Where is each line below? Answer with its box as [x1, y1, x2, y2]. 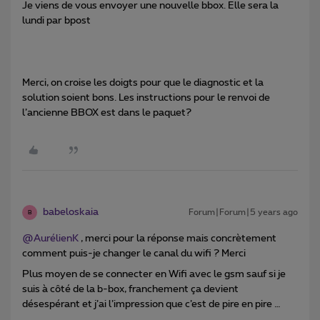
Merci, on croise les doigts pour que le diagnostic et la [22, 78, 264, 89]
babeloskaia [43, 207, 99, 218]
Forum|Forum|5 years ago [189, 208, 298, 217]
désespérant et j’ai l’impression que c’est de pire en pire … [22, 299, 281, 310]
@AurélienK [22, 234, 79, 244]
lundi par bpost [22, 16, 91, 26]
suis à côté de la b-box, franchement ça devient [22, 284, 239, 295]
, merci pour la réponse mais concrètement [79, 234, 276, 244]
